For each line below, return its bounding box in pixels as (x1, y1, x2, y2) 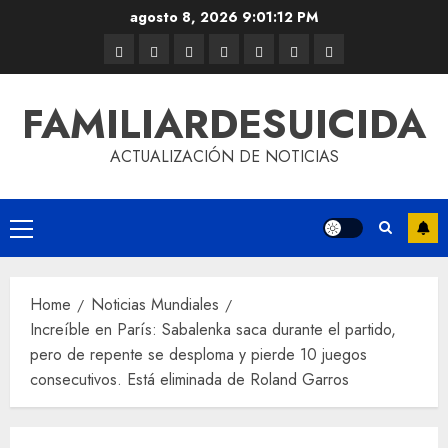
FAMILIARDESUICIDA (22, 95, 426, 153)
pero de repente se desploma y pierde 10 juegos (30, 343, 367, 366)
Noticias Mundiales (91, 293, 219, 316)
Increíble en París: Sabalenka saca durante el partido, (30, 318, 396, 341)
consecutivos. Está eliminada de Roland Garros (30, 368, 349, 391)
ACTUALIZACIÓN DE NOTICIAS (109, 145, 339, 168)
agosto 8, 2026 (130, 7, 242, 27)
